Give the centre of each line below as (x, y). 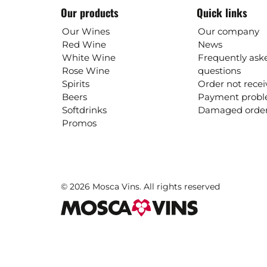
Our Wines (86, 31)
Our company (228, 31)
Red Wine (84, 44)
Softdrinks (84, 110)
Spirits (76, 84)
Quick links (222, 13)
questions (219, 71)
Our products (90, 13)
